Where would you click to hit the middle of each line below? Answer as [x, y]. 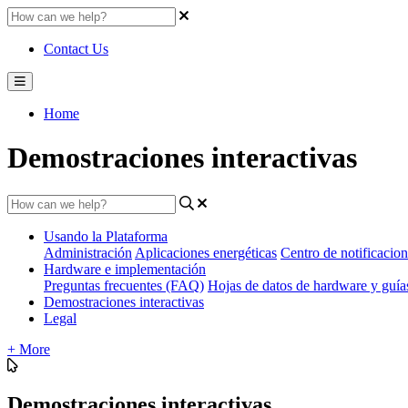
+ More [29, 349]
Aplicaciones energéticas [206, 252]
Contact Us [76, 49]
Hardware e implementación [125, 269]
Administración [88, 252]
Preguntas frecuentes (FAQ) [124, 285]
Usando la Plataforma [106, 236]
